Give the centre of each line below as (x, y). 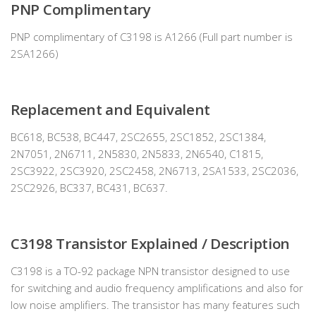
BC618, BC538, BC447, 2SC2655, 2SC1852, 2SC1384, (138, 137)
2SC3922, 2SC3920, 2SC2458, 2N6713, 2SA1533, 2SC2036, (154, 171)
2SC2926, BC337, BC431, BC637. (89, 188)
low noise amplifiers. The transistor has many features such (155, 305)
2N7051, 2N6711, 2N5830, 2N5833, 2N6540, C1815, (137, 154)
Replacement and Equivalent (111, 110)
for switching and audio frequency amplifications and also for (157, 288)
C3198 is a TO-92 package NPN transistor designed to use (150, 271)
